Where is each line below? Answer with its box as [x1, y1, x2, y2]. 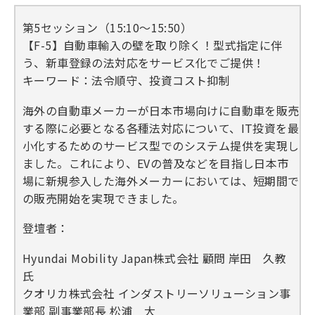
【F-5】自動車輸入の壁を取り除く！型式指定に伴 [22, 36, 283, 53]
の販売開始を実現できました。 [22, 189, 184, 207]
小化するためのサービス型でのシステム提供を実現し [22, 136, 300, 154]
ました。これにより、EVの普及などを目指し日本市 [22, 154, 289, 172]
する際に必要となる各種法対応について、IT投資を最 [22, 119, 299, 136]
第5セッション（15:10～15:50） [22, 18, 192, 36]
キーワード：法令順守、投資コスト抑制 [22, 71, 231, 89]
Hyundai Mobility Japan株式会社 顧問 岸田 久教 [22, 250, 286, 267]
